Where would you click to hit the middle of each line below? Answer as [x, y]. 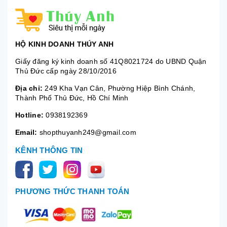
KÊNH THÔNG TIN [49, 150]
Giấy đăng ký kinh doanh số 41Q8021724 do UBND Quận [111, 61]
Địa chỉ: [29, 88]
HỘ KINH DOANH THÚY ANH [65, 44]
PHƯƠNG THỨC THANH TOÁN [72, 191]
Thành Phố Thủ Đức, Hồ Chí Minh [72, 98]
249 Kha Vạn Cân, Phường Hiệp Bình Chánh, [119, 88]
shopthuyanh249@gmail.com [88, 132]
